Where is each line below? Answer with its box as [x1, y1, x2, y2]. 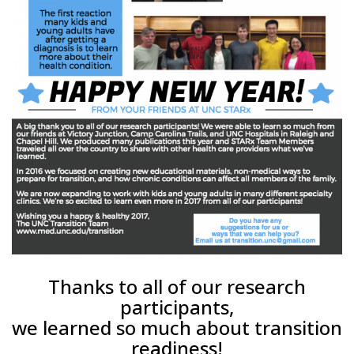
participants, [120, 294, 234, 321]
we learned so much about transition [12, 314, 342, 341]
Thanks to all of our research [48, 273, 306, 300]
